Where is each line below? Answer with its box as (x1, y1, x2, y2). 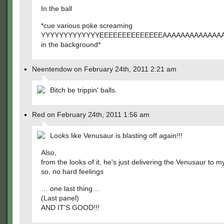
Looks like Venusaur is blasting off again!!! (50, 131, 182, 139)
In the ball (41, 4, 72, 12)
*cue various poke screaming (41, 21, 132, 29)
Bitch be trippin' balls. (50, 86, 117, 94)
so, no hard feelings (41, 167, 103, 175)
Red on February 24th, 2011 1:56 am (32, 110, 149, 118)
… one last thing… (41, 184, 99, 192)
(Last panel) (41, 194, 79, 202)
